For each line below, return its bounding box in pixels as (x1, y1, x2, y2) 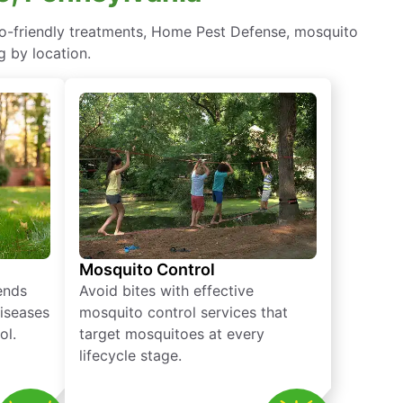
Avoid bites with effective (79, 282, 254, 300)
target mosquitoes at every (79, 325, 264, 344)
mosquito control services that (79, 303, 288, 322)
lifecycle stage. (79, 346, 182, 365)
